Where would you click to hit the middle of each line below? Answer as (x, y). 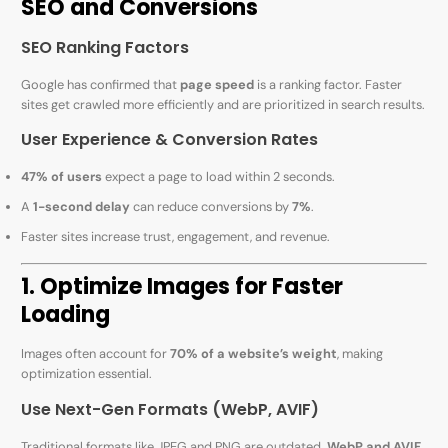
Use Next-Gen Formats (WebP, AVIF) (170, 409)
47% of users (62, 176)
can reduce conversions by (211, 206)
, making (360, 354)
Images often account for (96, 354)
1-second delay (82, 206)
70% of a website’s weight (254, 354)
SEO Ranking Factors (105, 47)
